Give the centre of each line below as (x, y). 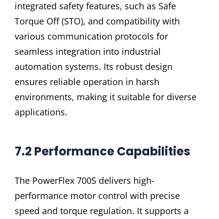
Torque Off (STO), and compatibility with (97, 21)
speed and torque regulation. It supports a (102, 211)
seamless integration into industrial (88, 51)
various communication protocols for (91, 36)
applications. (41, 112)
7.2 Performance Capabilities (102, 151)
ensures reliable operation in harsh (87, 81)
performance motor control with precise (97, 196)
